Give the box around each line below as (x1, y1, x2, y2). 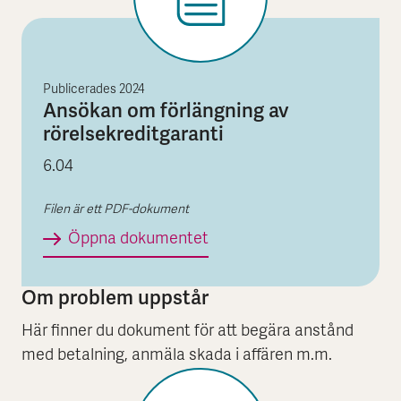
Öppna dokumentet (68, 229, 209, 251)
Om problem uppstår (21, 285, 209, 311)
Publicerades (43, 82, 119, 98)
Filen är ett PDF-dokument (43, 202, 189, 218)
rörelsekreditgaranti (43, 121, 224, 148)
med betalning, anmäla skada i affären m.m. (21, 345, 332, 366)
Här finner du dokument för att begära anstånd (21, 320, 354, 342)
